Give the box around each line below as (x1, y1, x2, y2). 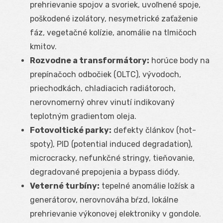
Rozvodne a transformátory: (30, 55, 149, 65)
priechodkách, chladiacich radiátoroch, (30, 83, 176, 93)
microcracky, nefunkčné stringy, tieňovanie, (30, 153, 195, 163)
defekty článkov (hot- (111, 125, 196, 135)
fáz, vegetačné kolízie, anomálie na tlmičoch (30, 27, 197, 37)
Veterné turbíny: (30, 181, 100, 191)
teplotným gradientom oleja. (30, 111, 136, 121)
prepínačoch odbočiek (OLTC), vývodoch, (30, 69, 181, 79)
